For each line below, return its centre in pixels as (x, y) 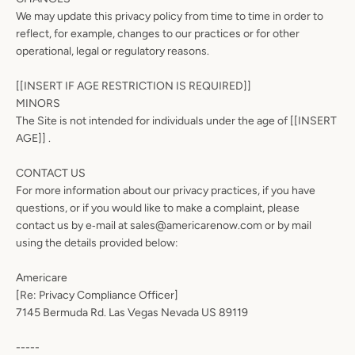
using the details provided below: (97, 243)
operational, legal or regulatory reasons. (113, 51)
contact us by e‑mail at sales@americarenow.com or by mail (164, 225)
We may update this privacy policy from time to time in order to (170, 16)
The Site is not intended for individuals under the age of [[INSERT (176, 121)
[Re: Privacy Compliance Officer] (97, 295)
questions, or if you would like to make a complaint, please (158, 208)
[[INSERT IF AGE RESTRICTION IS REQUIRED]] (134, 86)
